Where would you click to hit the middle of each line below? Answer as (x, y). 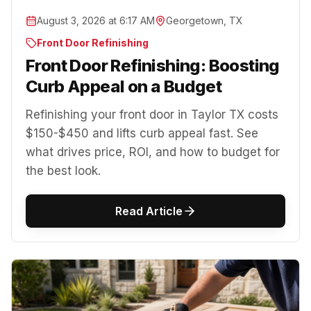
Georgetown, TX (204, 20)
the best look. (63, 170)
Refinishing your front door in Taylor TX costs (152, 114)
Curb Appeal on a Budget (124, 86)
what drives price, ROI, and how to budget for (153, 152)
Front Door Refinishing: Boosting (153, 65)
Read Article (149, 211)
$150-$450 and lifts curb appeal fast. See (142, 133)
